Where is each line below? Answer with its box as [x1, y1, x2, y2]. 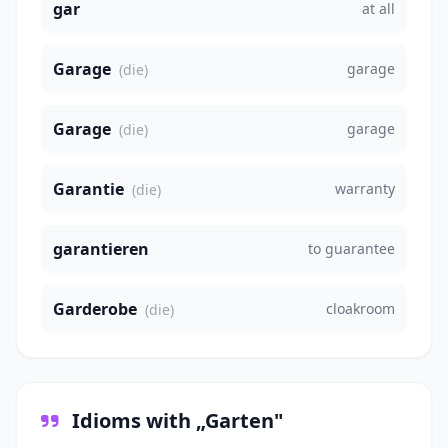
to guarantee [308, 239, 395, 259]
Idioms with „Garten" [67, 407, 283, 435]
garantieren [53, 238, 149, 261]
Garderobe [53, 298, 137, 321]
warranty [335, 179, 395, 199]
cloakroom [326, 299, 395, 319]
